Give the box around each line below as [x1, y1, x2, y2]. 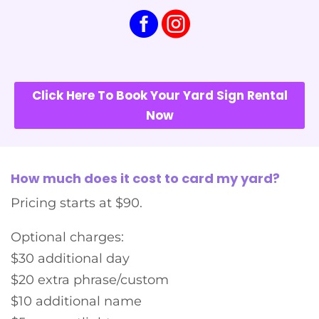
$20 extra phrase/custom [11, 272, 169, 288]
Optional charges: [11, 229, 124, 246]
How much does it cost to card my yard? [11, 169, 280, 188]
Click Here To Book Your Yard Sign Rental [31, 87, 288, 105]
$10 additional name [11, 293, 142, 310]
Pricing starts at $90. [11, 195, 142, 211]
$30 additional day [11, 251, 130, 267]
